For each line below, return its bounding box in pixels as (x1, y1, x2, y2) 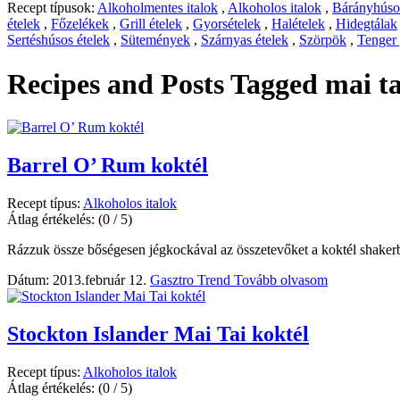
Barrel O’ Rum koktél (7, 154, 208, 178)
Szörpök (299, 32, 346, 48)
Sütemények (121, 32, 190, 48)
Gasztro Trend (150, 272, 234, 288)
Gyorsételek (193, 16, 261, 32)
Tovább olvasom (234, 272, 328, 288)
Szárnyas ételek (201, 32, 288, 48)
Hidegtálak (336, 16, 397, 32)
